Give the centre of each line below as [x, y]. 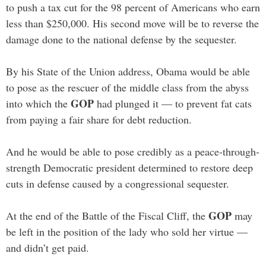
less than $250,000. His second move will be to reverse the [132, 23]
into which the [38, 103]
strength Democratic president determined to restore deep [129, 167]
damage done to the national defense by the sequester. [121, 39]
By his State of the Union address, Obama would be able [128, 71]
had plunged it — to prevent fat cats [173, 103]
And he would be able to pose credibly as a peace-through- [133, 151]
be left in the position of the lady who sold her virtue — [127, 231]
